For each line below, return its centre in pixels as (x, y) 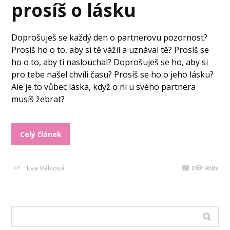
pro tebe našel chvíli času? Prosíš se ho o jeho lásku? (113, 75)
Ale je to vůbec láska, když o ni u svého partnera (104, 87)
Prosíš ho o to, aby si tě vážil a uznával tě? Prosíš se (110, 50)
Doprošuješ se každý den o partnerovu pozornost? (110, 38)
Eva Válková (46, 168)
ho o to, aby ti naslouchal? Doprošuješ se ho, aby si (110, 62)
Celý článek (41, 135)
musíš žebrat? (38, 99)
